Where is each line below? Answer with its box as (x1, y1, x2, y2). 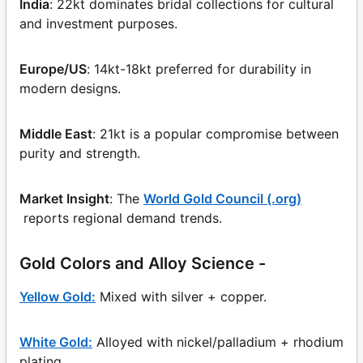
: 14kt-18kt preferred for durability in (87, 61, 311, 78)
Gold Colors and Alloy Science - (19, 254, 266, 274)
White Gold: (19, 334, 92, 351)
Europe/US (19, 61, 87, 78)
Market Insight (19, 190, 109, 207)
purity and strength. (19, 145, 140, 162)
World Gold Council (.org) (143, 190, 301, 207)
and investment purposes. (19, 15, 177, 32)
